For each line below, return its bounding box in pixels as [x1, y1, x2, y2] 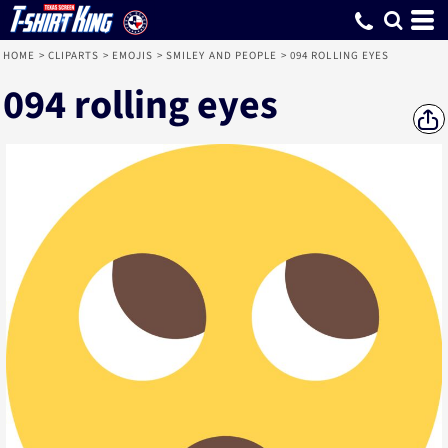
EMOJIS [111, 48, 154, 63]
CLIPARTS [47, 48, 100, 63]
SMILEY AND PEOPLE [165, 48, 278, 63]
